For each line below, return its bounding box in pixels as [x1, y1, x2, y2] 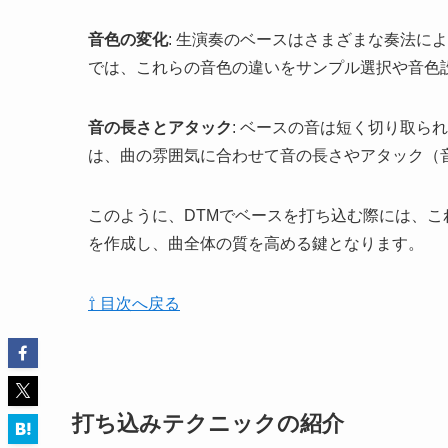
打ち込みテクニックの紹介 [72, 410, 344, 436]
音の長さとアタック [88, 119, 232, 137]
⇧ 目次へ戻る [88, 295, 180, 313]
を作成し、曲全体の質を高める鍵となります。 [88, 235, 424, 253]
